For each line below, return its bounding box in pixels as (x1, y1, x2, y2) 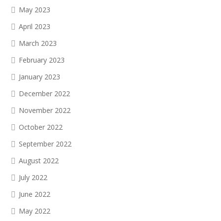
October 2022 (19, 122, 63, 132)
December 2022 (19, 89, 70, 98)
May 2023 (19, 5, 50, 14)
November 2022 (19, 106, 71, 115)
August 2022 (19, 156, 59, 165)
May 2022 (19, 206, 50, 216)
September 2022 (19, 139, 72, 148)
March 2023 (19, 38, 57, 48)
